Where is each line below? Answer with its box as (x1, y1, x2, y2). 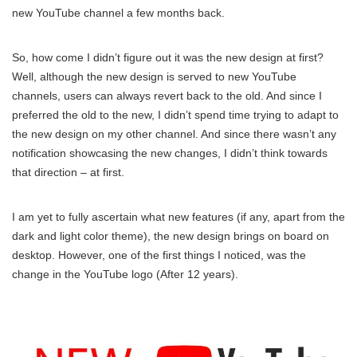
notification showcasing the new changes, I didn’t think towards (12, 147, 328, 160)
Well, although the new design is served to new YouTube (12, 70, 296, 84)
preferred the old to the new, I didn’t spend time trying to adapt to (12, 108, 339, 122)
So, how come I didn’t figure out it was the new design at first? (12, 51, 324, 65)
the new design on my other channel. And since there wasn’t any (12, 127, 336, 141)
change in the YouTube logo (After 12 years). (12, 268, 238, 281)
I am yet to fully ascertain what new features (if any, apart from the (12, 210, 345, 224)
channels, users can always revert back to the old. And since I (12, 89, 322, 103)
